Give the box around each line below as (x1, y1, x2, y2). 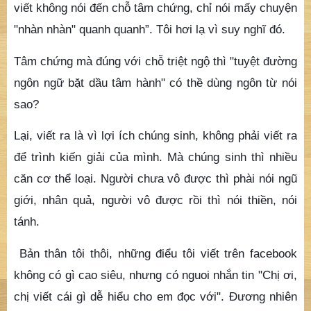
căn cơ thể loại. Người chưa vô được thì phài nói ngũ (14, 171, 297, 186)
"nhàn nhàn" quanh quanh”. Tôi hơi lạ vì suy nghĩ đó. (14, 22, 285, 36)
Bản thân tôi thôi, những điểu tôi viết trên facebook (19, 246, 298, 260)
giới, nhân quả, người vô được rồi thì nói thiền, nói (14, 193, 297, 208)
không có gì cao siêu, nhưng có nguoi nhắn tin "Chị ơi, (14, 267, 297, 282)
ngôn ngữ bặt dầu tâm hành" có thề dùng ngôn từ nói (14, 75, 297, 90)
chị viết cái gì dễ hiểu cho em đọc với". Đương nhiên (14, 289, 297, 303)
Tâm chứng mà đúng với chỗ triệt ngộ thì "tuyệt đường (14, 53, 297, 68)
